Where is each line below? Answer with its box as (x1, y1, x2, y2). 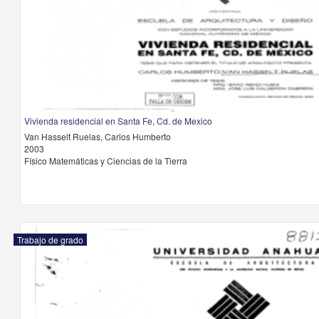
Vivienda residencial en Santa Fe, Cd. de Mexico (23, 115, 212, 127)
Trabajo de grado (16, 234, 83, 246)
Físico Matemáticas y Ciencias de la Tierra (23, 155, 187, 167)
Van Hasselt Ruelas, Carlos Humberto (23, 130, 171, 142)
